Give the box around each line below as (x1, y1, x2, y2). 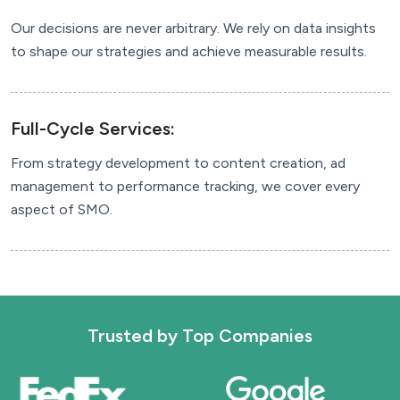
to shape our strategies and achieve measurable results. (11, 42, 367, 60)
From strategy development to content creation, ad (11, 154, 346, 171)
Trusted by (87, 324, 182, 346)
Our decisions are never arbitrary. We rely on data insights (11, 19, 376, 37)
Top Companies (182, 324, 312, 346)
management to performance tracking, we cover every (11, 177, 360, 195)
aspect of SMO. (11, 200, 112, 218)
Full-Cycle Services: (11, 117, 175, 139)
